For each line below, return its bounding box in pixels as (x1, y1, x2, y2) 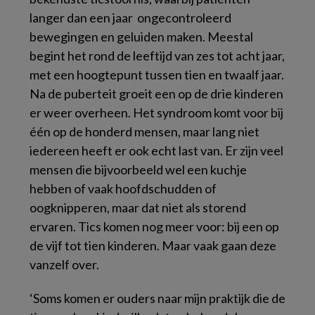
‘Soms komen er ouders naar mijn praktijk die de (30, 290, 285, 306)
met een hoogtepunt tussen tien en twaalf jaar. (30, 66, 284, 82)
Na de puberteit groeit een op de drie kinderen (30, 85, 283, 101)
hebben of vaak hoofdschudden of (30, 180, 217, 196)
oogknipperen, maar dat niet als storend (30, 199, 246, 215)
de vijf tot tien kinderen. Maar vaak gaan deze (30, 237, 276, 253)
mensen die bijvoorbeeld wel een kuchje (30, 161, 247, 177)
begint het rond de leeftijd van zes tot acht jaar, (30, 47, 285, 63)
